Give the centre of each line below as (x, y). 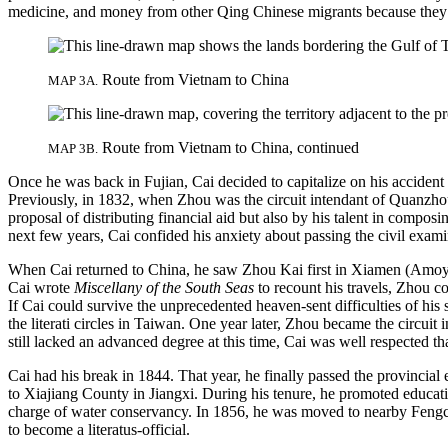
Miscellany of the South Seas (164, 288)
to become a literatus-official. (99, 430)
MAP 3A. (73, 81)
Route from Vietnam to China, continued (228, 148)
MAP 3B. (73, 149)
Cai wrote (41, 288)
